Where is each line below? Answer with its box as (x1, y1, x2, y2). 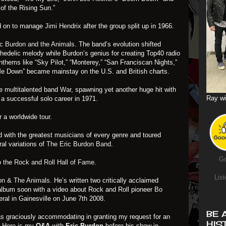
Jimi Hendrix (45, 22, 81, 30)
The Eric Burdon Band (46, 140, 111, 148)
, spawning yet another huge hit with (71, 86, 176, 93)
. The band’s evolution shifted (75, 40, 161, 48)
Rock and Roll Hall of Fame (14, 158, 94, 166)
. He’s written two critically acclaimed (50, 177, 158, 184)
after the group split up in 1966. (81, 22, 174, 30)
